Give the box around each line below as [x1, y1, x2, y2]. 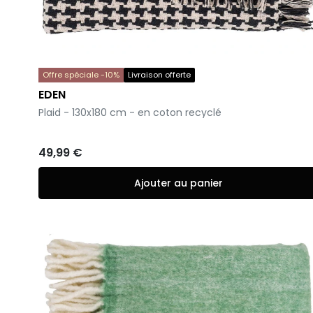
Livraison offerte [128, 68, 191, 80]
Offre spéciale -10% [43, 68, 119, 80]
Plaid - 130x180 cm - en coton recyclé [38, 105, 221, 119]
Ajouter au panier [133, 175, 223, 190]
